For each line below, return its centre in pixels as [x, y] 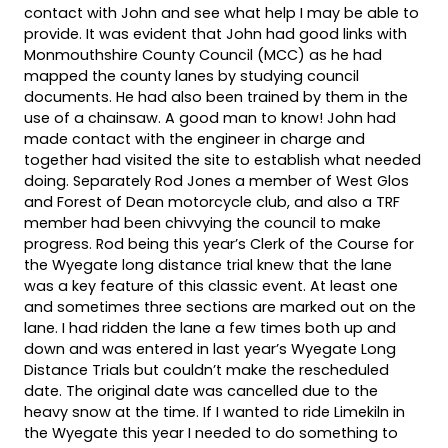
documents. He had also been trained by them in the [216, 96]
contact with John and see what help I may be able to [221, 12]
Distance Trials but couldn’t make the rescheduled [206, 369]
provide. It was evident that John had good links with [215, 33]
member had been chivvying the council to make [202, 222]
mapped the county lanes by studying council [191, 75]
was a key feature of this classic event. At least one [211, 285]
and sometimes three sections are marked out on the [220, 306]
